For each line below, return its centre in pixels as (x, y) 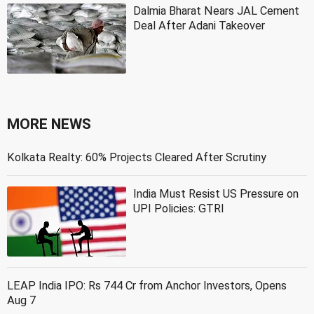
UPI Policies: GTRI (179, 209)
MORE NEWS (49, 124)
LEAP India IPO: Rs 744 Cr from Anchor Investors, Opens (147, 286)
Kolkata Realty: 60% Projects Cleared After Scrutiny (137, 158)
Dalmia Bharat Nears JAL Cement (216, 11)
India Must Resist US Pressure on (216, 194)
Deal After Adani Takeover (199, 26)
